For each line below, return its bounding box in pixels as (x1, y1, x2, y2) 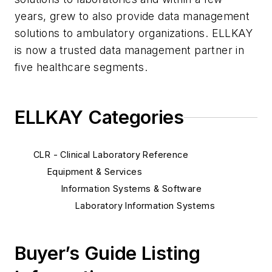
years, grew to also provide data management (15, 10, 250, 22)
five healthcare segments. (15, 61, 151, 73)
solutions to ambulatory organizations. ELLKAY (15, 27, 253, 39)
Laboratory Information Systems (75, 200, 215, 211)
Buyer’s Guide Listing (15, 242, 200, 264)
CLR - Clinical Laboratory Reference (33, 149, 188, 160)
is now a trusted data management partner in (15, 44, 245, 56)
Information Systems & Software (61, 183, 202, 194)
